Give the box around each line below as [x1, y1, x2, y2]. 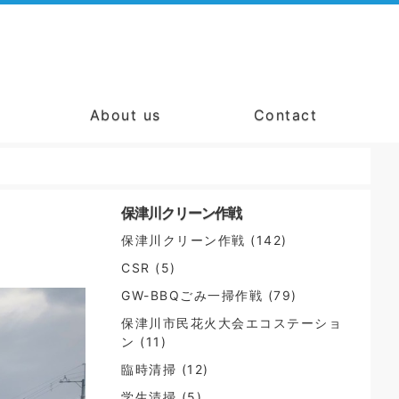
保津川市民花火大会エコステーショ [121, 315, 342, 330]
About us [89, 106, 161, 124]
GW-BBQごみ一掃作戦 [121, 288, 263, 303]
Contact [253, 106, 318, 124]
